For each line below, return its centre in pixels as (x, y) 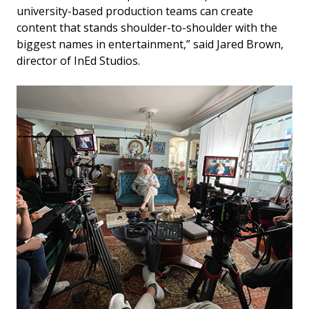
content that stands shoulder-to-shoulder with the (147, 27)
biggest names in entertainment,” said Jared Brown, (150, 44)
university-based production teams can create (135, 11)
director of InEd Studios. (78, 60)
